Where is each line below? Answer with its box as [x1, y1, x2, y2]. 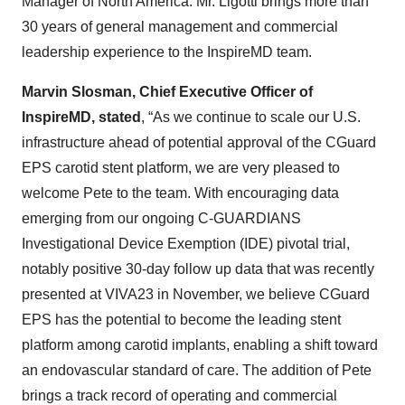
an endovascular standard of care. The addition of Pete [22, 363, 372, 378]
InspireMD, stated [22, 109, 141, 125]
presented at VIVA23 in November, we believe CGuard [22, 287, 370, 302]
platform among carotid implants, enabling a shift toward [22, 337, 378, 353]
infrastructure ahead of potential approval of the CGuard [22, 135, 376, 150]
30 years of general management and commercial [22, 19, 338, 34]
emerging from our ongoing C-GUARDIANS [22, 211, 301, 226]
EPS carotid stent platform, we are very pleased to [22, 160, 340, 175]
